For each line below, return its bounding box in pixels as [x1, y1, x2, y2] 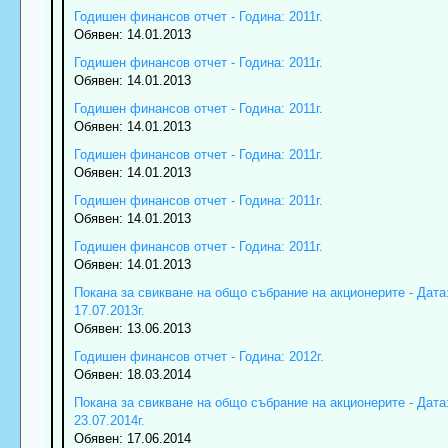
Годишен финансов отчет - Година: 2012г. [73, 349, 324, 365]
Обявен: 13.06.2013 [73, 321, 191, 337]
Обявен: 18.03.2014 [73, 367, 191, 383]
